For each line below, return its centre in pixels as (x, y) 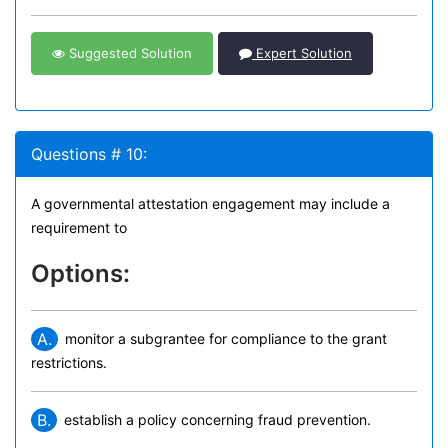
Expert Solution (302, 53)
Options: (80, 273)
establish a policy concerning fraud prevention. (217, 419)
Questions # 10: (89, 154)
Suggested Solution (128, 53)
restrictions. (69, 362)
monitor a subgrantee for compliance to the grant (226, 338)
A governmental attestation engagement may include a (210, 203)
